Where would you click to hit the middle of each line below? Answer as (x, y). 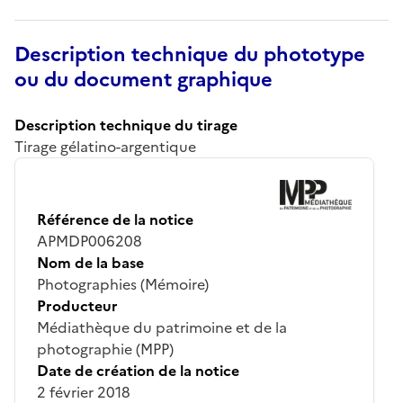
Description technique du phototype (190, 54)
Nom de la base (90, 262)
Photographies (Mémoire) (123, 284)
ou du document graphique (143, 79)
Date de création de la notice (138, 370)
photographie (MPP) (105, 349)
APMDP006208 (90, 241)
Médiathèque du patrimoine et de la (162, 327)
